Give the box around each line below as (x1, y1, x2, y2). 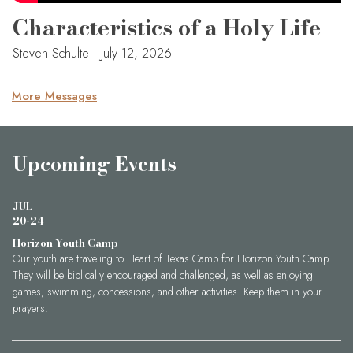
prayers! (13, 300, 48, 317)
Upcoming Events (13, 149, 176, 180)
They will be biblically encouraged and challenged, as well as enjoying (13, 267, 313, 284)
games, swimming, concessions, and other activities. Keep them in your (13, 284, 322, 300)
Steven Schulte (13, 44, 93, 63)
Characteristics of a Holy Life (13, 10, 321, 45)
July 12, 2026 (101, 44, 172, 63)
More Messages (12, 87, 97, 106)
